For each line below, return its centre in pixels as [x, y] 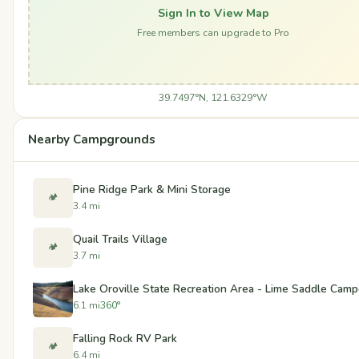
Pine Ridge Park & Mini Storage [152, 190]
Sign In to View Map [213, 13]
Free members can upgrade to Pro [213, 33]
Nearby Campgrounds [92, 139]
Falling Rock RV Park [125, 339]
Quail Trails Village [120, 240]
